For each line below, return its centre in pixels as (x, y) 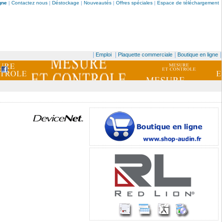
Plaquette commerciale (145, 55)
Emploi (104, 55)
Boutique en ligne (198, 55)
